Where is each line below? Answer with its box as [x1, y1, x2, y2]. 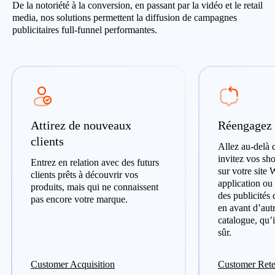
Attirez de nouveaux [31, 118, 131, 132]
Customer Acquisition [31, 259, 115, 269]
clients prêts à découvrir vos [31, 169, 138, 180]
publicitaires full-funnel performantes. [12, 25, 157, 35]
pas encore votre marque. [31, 194, 128, 204]
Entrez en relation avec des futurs [31, 157, 159, 168]
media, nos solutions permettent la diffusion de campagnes [12, 12, 237, 23]
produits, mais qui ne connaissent [31, 182, 158, 192]
